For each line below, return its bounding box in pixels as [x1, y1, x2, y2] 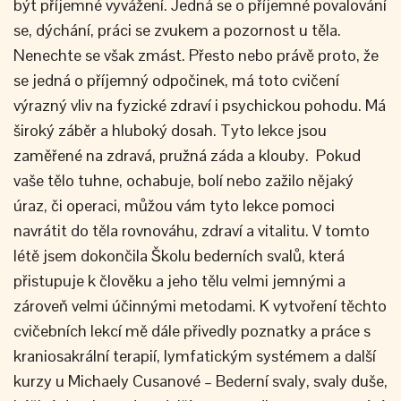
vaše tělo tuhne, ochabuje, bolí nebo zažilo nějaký [13, 170, 354, 191]
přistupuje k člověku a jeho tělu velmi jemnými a [13, 270, 346, 291]
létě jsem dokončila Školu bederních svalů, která [13, 245, 345, 266]
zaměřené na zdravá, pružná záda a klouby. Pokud [13, 145, 361, 166]
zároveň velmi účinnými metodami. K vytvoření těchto [13, 295, 387, 316]
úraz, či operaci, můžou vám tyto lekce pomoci [13, 195, 335, 216]
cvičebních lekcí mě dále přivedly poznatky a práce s [13, 320, 371, 341]
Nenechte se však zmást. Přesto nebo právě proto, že [13, 45, 379, 65]
